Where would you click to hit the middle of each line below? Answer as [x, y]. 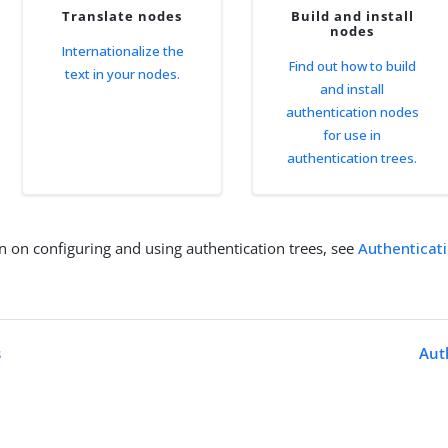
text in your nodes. [122, 74]
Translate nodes [122, 16]
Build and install [352, 16]
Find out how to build [352, 66]
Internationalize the [122, 51]
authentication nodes [352, 112]
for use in [352, 135]
